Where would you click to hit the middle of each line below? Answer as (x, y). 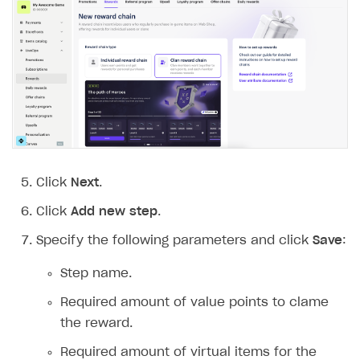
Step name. (96, 274)
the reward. (96, 324)
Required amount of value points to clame (194, 303)
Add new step (114, 212)
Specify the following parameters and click (174, 241)
